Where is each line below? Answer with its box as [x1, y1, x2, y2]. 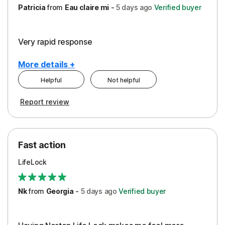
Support [28, 176, 58, 187]
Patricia [18, 3, 46, 12]
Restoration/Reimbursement [28, 142, 132, 153]
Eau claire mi [64, 3, 109, 12]
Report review [20, 97, 69, 106]
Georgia [46, 187, 74, 196]
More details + [18, 59, 75, 69]
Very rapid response [18, 36, 92, 47]
